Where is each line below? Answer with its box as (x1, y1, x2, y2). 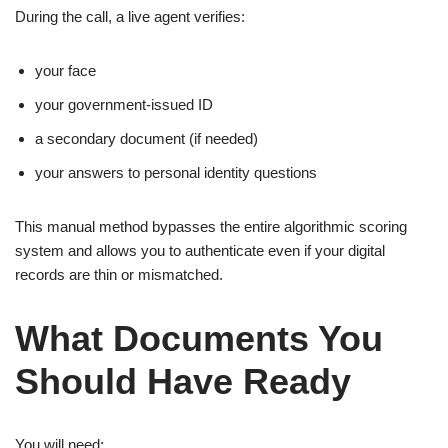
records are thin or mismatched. (15, 266, 223, 283)
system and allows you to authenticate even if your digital (15, 242, 385, 259)
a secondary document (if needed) (35, 130, 258, 147)
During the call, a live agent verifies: (15, 8, 245, 25)
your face (35, 62, 96, 79)
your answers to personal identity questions (35, 164, 317, 181)
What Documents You (15, 318, 383, 359)
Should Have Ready (15, 361, 351, 402)
